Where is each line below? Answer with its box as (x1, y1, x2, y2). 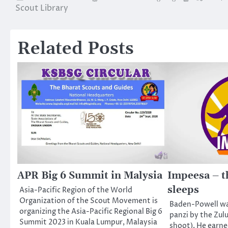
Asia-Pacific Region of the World (19, 185, 132, 195)
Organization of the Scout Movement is (19, 195, 158, 206)
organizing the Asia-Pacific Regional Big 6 (19, 206, 162, 217)
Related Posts (17, 38, 134, 60)
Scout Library (15, 2, 68, 14)
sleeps (167, 183, 199, 196)
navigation (10, 9, 76, 24)
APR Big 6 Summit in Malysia (17, 169, 162, 182)
